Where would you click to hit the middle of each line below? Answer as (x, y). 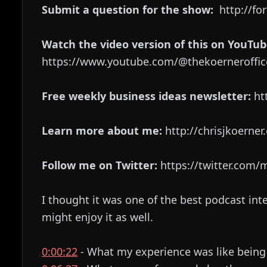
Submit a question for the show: (128, 10)
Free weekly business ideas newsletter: (147, 96)
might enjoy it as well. (98, 217)
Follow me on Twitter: (100, 165)
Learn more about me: (102, 131)
